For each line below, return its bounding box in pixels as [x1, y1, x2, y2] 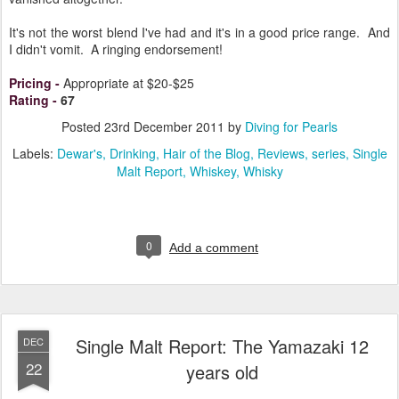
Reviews [256, 143, 305, 162]
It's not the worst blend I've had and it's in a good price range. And [9, 22, 390, 41]
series [311, 143, 346, 162]
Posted [61, 117, 104, 135]
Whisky [242, 161, 283, 180]
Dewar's [56, 143, 102, 162]
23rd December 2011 [104, 117, 224, 135]
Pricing [9, 73, 52, 92]
